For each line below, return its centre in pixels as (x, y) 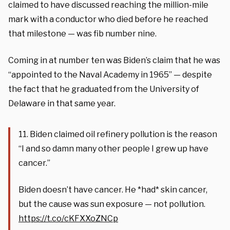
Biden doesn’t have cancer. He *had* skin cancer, (113, 189)
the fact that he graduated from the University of (104, 89)
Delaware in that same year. (62, 103)
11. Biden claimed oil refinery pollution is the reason (118, 134)
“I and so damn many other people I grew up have (113, 148)
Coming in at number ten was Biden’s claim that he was (114, 60)
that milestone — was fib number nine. (82, 33)
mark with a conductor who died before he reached (108, 19)
